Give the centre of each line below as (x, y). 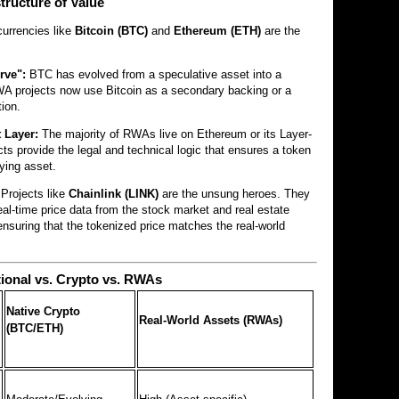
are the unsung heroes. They (234, 194)
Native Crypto (44, 311)
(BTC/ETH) (35, 328)
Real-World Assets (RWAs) (211, 320)
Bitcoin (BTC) (111, 31)
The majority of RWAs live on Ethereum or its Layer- (175, 134)
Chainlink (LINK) (114, 194)
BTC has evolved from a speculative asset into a (154, 74)
